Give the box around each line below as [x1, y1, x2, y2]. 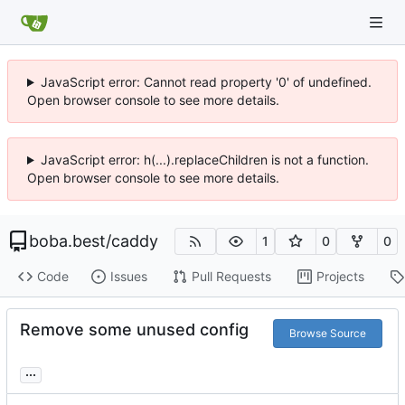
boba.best [29, 231, 106, 250]
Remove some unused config [20, 319, 249, 339]
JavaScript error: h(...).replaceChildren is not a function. [40, 152, 369, 167]
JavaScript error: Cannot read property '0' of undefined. [40, 74, 372, 89]
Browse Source [288, 325, 366, 340]
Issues [109, 268, 147, 285]
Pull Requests [191, 268, 271, 285]
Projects [316, 268, 364, 285]
